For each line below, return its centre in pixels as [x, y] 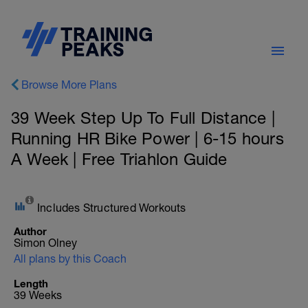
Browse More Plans [69, 85]
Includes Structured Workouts [112, 208]
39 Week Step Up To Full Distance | [143, 118]
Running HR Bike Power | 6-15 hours [147, 138]
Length [31, 283]
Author [30, 231]
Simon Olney [45, 243]
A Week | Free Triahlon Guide [119, 159]
